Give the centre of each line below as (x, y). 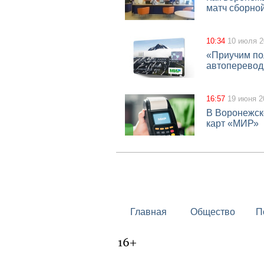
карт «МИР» (232, 123)
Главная (148, 212)
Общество (212, 212)
